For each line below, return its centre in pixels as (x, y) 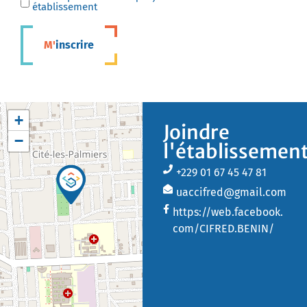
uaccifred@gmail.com (231, 192)
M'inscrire (75, 45)
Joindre (196, 132)
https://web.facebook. (228, 212)
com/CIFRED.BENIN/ (223, 228)
